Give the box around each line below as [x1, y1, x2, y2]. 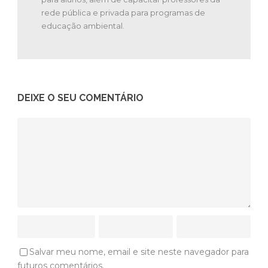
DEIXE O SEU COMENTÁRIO [17, 92, 144, 103]
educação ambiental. [41, 20, 124, 31]
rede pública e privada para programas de [41, 7, 205, 17]
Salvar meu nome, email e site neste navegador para [29, 246, 249, 257]
